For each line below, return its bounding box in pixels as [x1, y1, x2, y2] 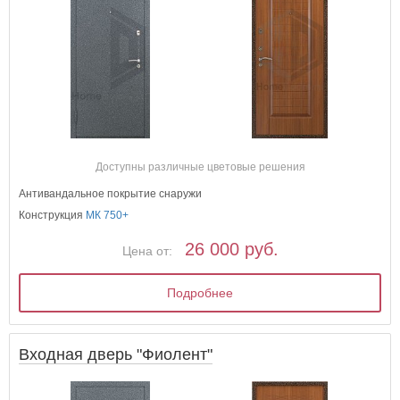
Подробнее [167, 285, 234, 300]
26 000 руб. [184, 238, 279, 259]
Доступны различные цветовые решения [95, 160, 305, 173]
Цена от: [121, 243, 172, 258]
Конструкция [19, 208, 87, 221]
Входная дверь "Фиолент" [19, 345, 213, 363]
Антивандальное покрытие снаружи [19, 187, 203, 200]
